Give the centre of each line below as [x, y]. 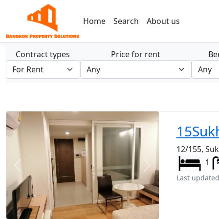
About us [163, 21]
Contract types [43, 54]
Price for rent [136, 54]
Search [126, 21]
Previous [33, 170]
